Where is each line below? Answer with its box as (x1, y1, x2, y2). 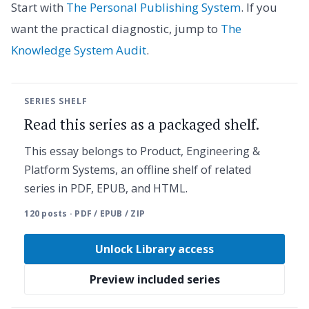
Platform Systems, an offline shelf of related (24, 162, 252, 178)
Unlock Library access (95, 241, 214, 257)
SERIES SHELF (24, 95, 88, 108)
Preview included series (89, 271, 220, 287)
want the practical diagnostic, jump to (11, 20, 221, 37)
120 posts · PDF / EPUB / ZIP (24, 207, 146, 219)
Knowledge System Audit (11, 41, 146, 58)
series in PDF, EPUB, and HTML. (24, 181, 188, 197)
